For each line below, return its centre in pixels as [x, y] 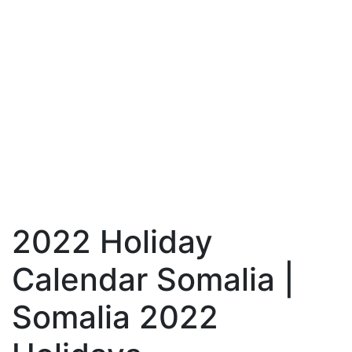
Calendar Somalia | [153, 279]
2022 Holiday [112, 242]
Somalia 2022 [115, 317]
